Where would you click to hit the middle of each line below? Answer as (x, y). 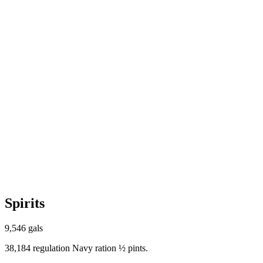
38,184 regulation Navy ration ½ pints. (76, 248)
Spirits (25, 203)
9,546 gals (24, 228)
